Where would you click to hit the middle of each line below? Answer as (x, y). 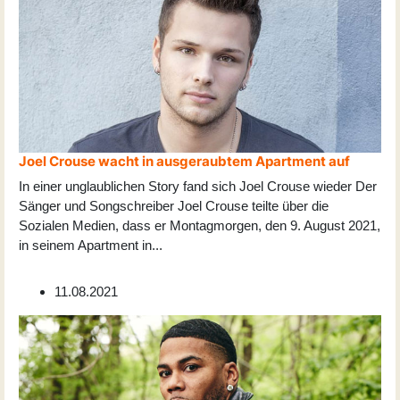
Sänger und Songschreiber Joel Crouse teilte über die (174, 206)
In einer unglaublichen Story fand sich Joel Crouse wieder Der (198, 187)
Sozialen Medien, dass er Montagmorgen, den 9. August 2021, (200, 226)
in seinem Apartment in (85, 246)
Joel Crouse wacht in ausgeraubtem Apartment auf (184, 162)
